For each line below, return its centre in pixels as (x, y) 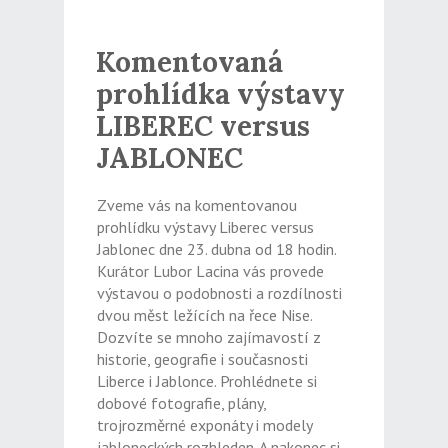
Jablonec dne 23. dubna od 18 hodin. (216, 249)
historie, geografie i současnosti (202, 359)
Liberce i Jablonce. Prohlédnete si (206, 381)
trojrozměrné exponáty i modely (204, 425)
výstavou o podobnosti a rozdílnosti (219, 293)
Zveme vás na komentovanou (196, 205)
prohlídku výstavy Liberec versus (205, 227)
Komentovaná (189, 62)
